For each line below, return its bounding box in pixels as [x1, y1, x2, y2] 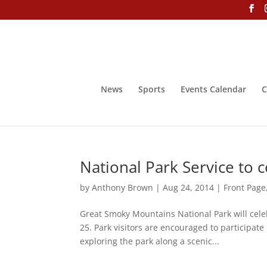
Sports [138, 83, 165, 95]
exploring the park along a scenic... [80, 235, 220, 247]
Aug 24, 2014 [163, 182, 215, 193]
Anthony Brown [92, 182, 154, 193]
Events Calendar [181, 83, 246, 95]
